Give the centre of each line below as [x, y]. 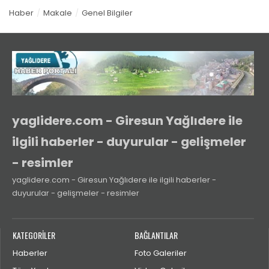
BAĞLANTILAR [156, 235]
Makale [58, 13]
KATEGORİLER [34, 235]
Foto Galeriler [161, 253]
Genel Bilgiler [107, 13]
